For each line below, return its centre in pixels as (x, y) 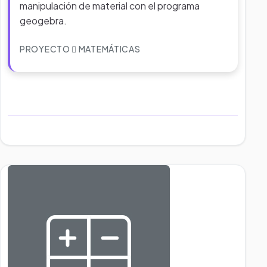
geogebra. (43, 21)
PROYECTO (46, 49)
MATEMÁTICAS (109, 49)
